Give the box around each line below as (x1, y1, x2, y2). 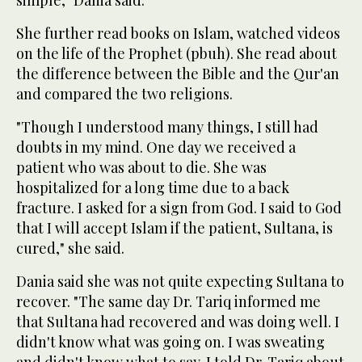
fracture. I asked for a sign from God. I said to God (16, 197, 342, 217)
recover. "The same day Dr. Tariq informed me (16, 291, 321, 311)
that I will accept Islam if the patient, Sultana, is (16, 217, 333, 238)
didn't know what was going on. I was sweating (16, 331, 325, 351)
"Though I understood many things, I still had (16, 116, 318, 137)
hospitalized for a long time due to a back (16, 177, 289, 197)
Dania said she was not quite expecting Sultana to (16, 271, 344, 291)
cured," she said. (16, 238, 124, 258)
